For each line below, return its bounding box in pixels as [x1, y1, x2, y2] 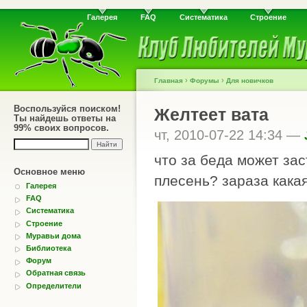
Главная [154, 77, 183, 84]
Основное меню [14, 167, 85, 177]
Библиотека [26, 243, 71, 252]
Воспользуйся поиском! [14, 103, 121, 114]
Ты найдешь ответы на [14, 113, 116, 123]
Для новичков [226, 77, 273, 84]
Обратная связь [26, 269, 86, 278]
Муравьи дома [26, 231, 81, 240]
